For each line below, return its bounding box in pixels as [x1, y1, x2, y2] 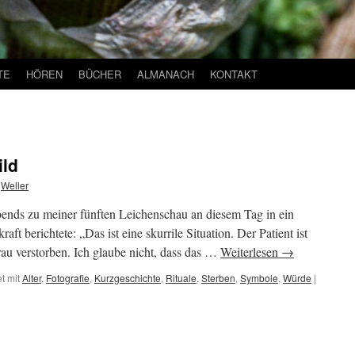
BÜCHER [78, 67, 121, 82]
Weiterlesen [220, 243, 281, 260]
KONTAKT [210, 67, 258, 82]
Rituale [166, 271, 197, 284]
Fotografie [46, 271, 90, 284]
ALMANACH [137, 67, 194, 82]
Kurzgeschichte [94, 271, 161, 284]
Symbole [240, 271, 278, 284]
